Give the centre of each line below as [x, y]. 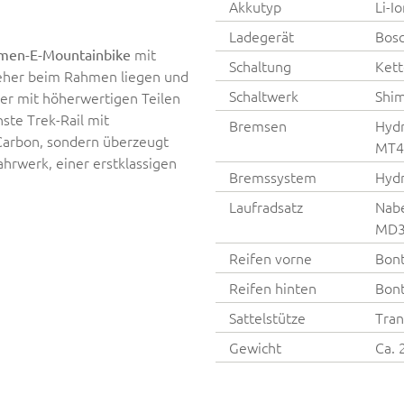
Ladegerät [262, 36]
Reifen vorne [271, 257]
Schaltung [260, 65]
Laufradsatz [266, 206]
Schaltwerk [264, 95]
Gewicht [255, 347]
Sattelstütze [267, 317]
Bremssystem [273, 176]
